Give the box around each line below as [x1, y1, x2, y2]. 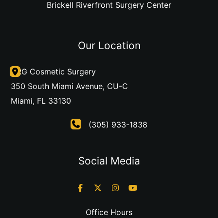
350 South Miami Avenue [11, 81, 103, 91]
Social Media [78, 154, 140, 167]
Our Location [77, 39, 141, 52]
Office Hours [86, 207, 132, 217]
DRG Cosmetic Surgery [11, 66, 96, 76]
